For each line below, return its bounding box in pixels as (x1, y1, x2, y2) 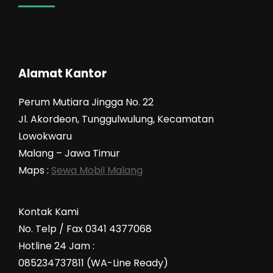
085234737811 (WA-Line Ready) (18, 255, 168, 270)
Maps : (18, 163, 51, 177)
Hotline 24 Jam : (18, 238, 94, 253)
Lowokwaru (18, 129, 72, 143)
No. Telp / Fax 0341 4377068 (18, 221, 152, 236)
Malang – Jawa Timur (18, 146, 120, 160)
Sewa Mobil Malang (51, 163, 143, 177)
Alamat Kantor (18, 65, 107, 82)
